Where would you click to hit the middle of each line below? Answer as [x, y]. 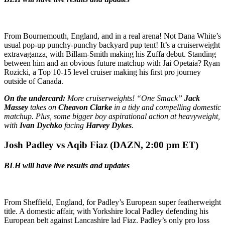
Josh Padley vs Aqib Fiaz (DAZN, [75, 145]
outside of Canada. [35, 81]
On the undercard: [35, 98]
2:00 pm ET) [172, 145]
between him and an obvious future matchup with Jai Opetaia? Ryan [112, 63]
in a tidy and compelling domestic [167, 107]
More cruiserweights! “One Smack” [125, 98]
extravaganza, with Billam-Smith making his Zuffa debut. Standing [110, 54]
